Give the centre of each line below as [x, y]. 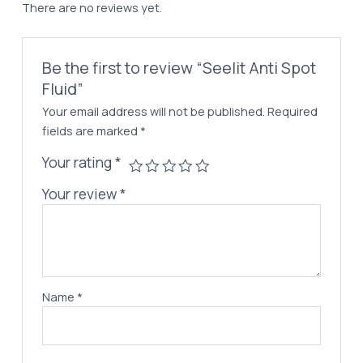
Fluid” [63, 89]
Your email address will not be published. [154, 111]
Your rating [79, 162]
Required [293, 111]
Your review [81, 194]
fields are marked [92, 131]
